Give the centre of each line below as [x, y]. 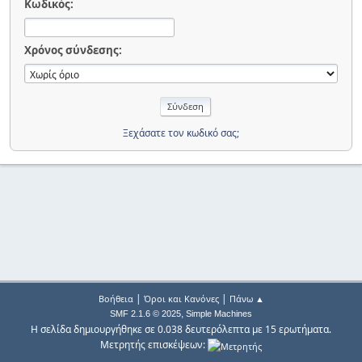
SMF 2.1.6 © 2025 [145, 314]
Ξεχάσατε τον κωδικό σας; [181, 133]
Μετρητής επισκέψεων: [154, 345]
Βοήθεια [116, 299]
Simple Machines [219, 314]
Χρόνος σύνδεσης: [73, 50]
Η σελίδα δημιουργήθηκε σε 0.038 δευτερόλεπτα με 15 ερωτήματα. [181, 330]
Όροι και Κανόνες [181, 299]
